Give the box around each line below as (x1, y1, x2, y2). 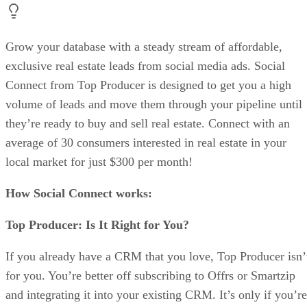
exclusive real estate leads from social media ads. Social (5, 59, 285, 73)
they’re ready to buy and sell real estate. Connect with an (5, 116, 290, 131)
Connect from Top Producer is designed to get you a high (5, 78, 291, 93)
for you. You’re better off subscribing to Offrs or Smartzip (5, 269, 295, 283)
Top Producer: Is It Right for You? (5, 218, 189, 232)
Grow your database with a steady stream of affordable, (5, 40, 282, 54)
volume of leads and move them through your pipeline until (5, 97, 302, 112)
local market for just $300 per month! (5, 155, 193, 169)
